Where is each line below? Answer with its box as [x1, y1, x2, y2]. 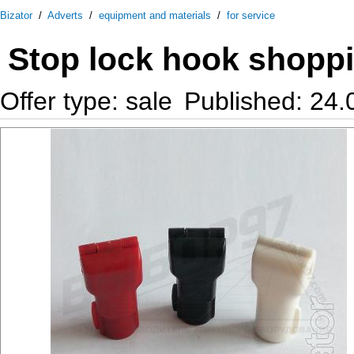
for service [227, 9, 275, 21]
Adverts [47, 9, 83, 21]
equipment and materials [99, 9, 211, 21]
